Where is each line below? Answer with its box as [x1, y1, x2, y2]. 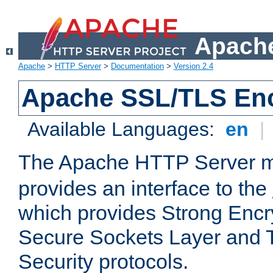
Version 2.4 [174, 62, 213, 71]
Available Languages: [27, 118, 221, 141]
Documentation [111, 62, 164, 71]
